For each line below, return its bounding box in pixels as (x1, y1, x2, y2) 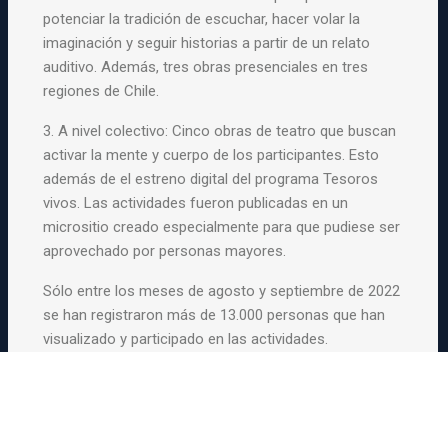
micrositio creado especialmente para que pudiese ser (43, 218, 401, 236)
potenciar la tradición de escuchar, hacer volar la (43, 10, 361, 28)
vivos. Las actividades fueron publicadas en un (43, 194, 349, 212)
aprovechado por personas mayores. (43, 242, 287, 260)
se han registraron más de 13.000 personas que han (43, 306, 386, 324)
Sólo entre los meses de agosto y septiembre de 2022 (43, 282, 401, 300)
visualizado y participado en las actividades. (43, 330, 329, 348)
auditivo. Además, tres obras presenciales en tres (43, 58, 369, 76)
